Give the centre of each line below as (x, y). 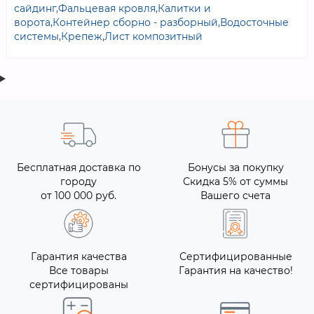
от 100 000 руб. (78, 196)
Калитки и (184, 8)
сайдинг (35, 8)
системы (36, 36)
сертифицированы (78, 285)
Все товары (78, 271)
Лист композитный (153, 36)
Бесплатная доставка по (78, 168)
